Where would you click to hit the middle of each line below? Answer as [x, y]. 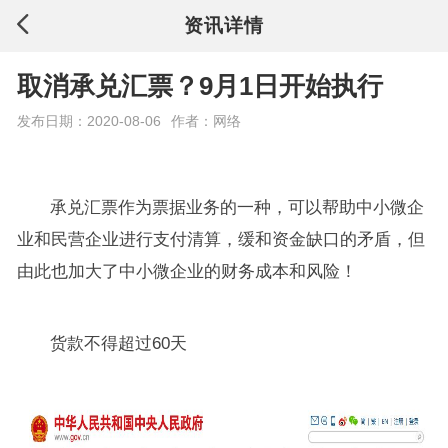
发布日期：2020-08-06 [88, 121]
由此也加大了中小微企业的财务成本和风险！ [186, 272]
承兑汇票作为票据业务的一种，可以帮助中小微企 [237, 208]
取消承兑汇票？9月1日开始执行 [199, 85]
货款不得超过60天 [119, 344]
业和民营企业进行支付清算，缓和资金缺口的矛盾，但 [220, 240]
